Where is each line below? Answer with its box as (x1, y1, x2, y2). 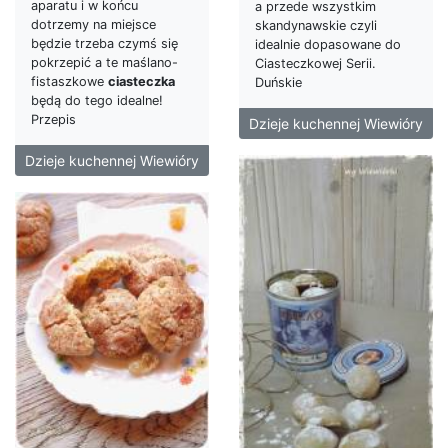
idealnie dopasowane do (255, 37, 401, 53)
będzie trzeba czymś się (31, 35, 178, 51)
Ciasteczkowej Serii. (255, 56, 376, 72)
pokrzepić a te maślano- (31, 54, 178, 70)
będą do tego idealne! (31, 92, 163, 108)
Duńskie (255, 75, 302, 91)
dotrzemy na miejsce (31, 16, 156, 32)
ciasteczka (108, 73, 175, 89)
